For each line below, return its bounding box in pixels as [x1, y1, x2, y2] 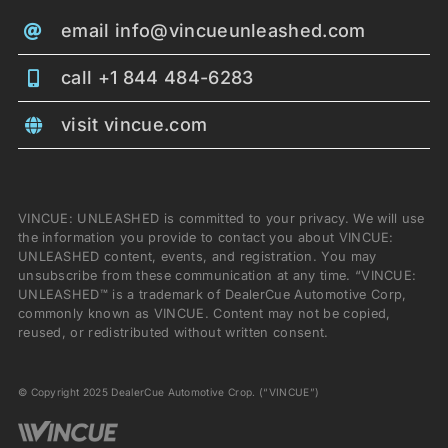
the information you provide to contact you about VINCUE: [17, 229, 394, 245]
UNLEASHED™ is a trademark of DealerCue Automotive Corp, [17, 286, 407, 302]
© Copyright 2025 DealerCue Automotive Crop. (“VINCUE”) [17, 385, 320, 398]
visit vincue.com [61, 113, 208, 135]
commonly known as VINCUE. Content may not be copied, [17, 305, 391, 321]
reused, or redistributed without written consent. [17, 324, 329, 340]
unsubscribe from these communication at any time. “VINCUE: [17, 267, 417, 283]
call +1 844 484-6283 [61, 66, 254, 88]
